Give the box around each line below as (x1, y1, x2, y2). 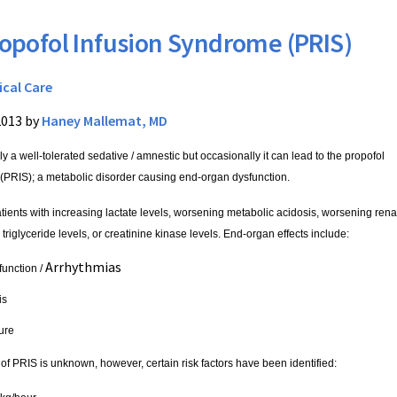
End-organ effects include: (223, 228, 349, 240)
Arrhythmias (45, 258, 121, 276)
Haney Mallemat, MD (42, 112, 167, 129)
